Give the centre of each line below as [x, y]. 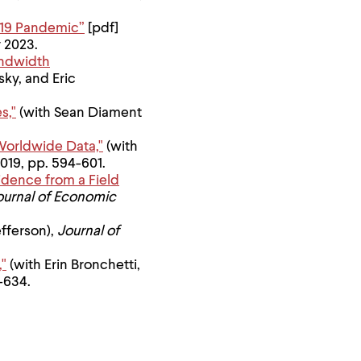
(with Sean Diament [79, 113]
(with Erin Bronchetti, [73, 265]
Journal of [88, 231]
